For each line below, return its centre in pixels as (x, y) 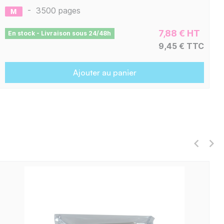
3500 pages (58, 11)
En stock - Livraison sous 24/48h (60, 33)
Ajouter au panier (104, 73)
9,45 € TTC (181, 46)
